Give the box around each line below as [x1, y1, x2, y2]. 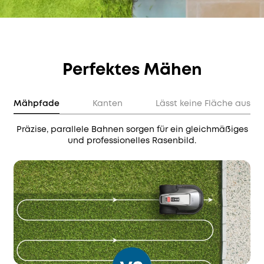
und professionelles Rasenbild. [68, 137, 196, 145]
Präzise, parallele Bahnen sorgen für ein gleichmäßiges [16, 126, 248, 134]
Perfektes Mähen [62, 62, 202, 78]
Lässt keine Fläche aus [156, 100, 251, 108]
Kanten [93, 100, 123, 108]
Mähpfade [13, 100, 60, 108]
